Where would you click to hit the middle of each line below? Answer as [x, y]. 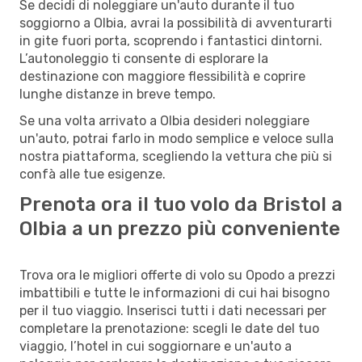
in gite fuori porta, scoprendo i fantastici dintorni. [171, 40]
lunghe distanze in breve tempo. [118, 94]
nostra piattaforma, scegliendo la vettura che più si [176, 156]
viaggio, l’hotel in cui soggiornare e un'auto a [156, 346]
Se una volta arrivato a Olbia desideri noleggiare [164, 120]
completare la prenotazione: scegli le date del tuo [169, 328]
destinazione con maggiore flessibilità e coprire [162, 76]
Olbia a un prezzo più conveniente [180, 228]
